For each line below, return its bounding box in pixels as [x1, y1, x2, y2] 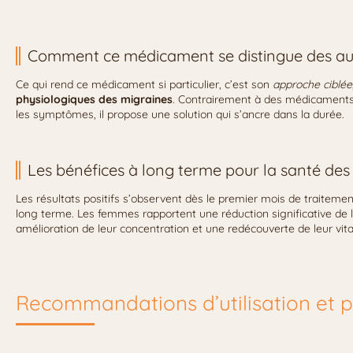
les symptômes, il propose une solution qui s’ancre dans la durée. [16, 107, 344, 122]
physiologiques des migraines [16, 92, 173, 107]
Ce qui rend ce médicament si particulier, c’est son [16, 77, 273, 92]
